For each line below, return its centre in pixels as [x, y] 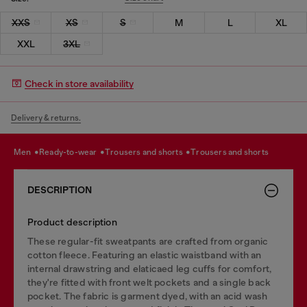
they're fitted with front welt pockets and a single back [149, 282]
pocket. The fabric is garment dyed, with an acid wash [148, 296]
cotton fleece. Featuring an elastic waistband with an [145, 255]
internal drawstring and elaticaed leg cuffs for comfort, [150, 268]
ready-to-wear [72, 152]
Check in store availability [79, 84]
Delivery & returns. [46, 118]
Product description [72, 222]
